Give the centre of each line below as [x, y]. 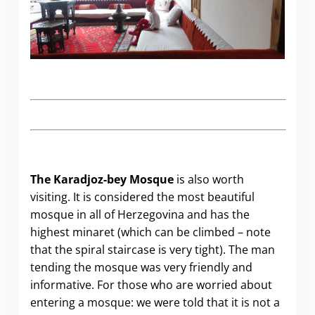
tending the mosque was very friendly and [141, 268]
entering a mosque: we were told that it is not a [155, 303]
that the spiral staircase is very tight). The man [152, 250]
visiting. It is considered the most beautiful [142, 197]
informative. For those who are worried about [151, 285]
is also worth [208, 180]
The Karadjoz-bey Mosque [102, 180]
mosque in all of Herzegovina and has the [140, 215]
